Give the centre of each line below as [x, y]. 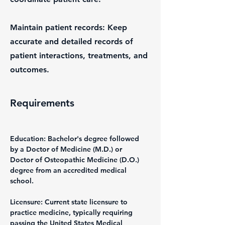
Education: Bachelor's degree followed [76, 139]
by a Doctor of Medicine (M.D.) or [67, 149]
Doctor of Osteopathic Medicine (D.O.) [76, 160]
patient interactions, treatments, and [79, 56]
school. [22, 181]
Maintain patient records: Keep [69, 28]
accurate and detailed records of [72, 42]
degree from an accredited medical [69, 171]
